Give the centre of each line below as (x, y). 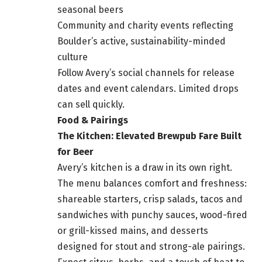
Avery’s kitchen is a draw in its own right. (145, 168)
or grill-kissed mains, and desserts (133, 231)
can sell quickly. (91, 105)
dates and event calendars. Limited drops (148, 89)
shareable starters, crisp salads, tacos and (150, 199)
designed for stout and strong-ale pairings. (151, 247)
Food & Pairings (93, 120)
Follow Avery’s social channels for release (146, 73)
